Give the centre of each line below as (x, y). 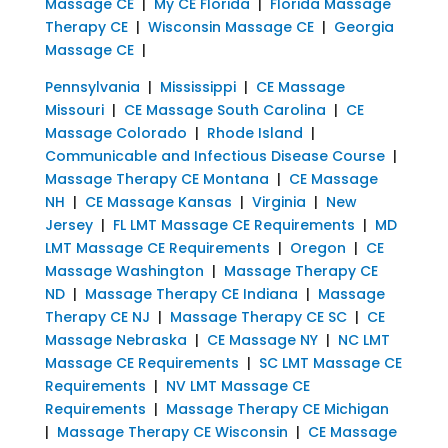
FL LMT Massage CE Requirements (233, 224)
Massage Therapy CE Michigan (277, 408)
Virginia (278, 201)
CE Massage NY (262, 339)
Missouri (74, 109)
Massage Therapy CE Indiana (191, 293)
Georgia (363, 26)
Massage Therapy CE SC (258, 316)
